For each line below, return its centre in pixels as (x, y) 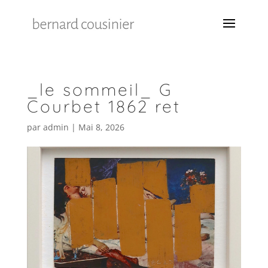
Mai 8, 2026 (101, 127)
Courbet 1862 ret (103, 106)
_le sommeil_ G (99, 89)
